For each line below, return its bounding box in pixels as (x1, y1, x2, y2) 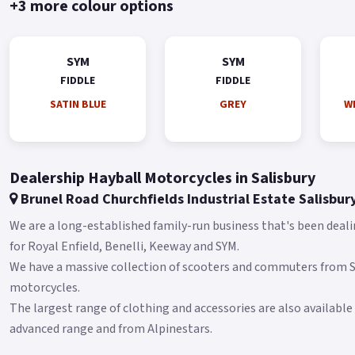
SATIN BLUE (49, 96, 106, 113)
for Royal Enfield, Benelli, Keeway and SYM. (10, 237, 239, 255)
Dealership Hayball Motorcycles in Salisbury (10, 166, 315, 189)
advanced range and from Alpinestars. (10, 319, 212, 338)
